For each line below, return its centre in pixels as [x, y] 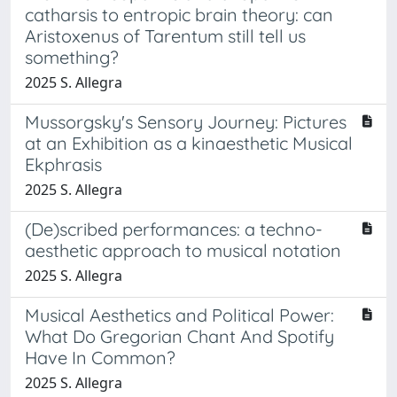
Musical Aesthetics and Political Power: [179, 315]
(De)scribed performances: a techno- [174, 229]
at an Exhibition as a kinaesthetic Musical [189, 143]
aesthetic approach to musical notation [183, 250]
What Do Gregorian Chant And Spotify [179, 336]
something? [72, 57]
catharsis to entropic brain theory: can [179, 14]
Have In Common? [100, 357]
